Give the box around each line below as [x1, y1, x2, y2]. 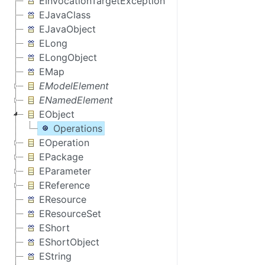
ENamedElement [39, 94, 113, 106]
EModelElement [39, 80, 109, 92]
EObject [39, 108, 75, 120]
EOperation [39, 137, 89, 148]
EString [39, 250, 72, 262]
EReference [39, 179, 90, 191]
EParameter [39, 165, 91, 177]
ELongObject [39, 51, 97, 63]
